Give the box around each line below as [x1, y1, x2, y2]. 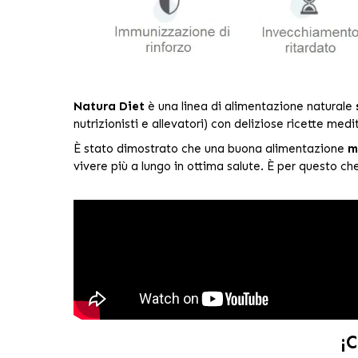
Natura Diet [73, 98, 145, 113]
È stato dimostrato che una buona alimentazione [73, 141, 348, 156]
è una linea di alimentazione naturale [144, 98, 356, 113]
